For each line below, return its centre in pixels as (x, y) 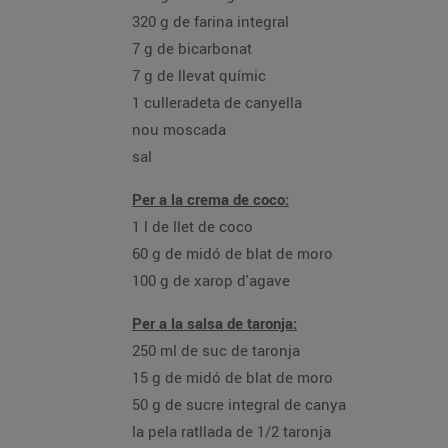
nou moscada (179, 129)
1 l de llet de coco (192, 226)
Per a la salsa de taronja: (214, 323)
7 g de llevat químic (199, 75)
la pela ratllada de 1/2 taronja (231, 431)
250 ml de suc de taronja (216, 350)
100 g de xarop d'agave (211, 280)
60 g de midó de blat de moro (232, 253)
